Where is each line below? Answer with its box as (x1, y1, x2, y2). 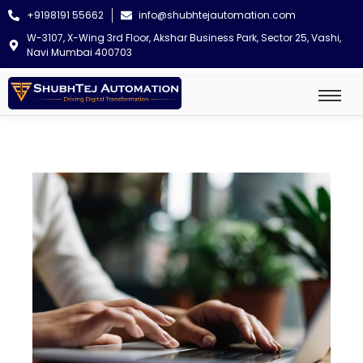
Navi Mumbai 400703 (26, 45, 132, 59)
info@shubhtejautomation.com (139, 8, 296, 22)
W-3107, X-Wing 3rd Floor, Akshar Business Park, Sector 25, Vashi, (26, 31, 341, 45)
